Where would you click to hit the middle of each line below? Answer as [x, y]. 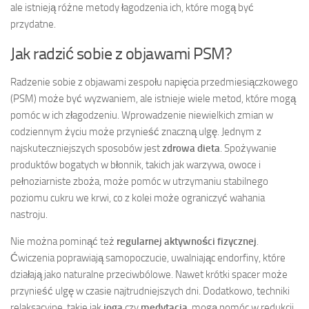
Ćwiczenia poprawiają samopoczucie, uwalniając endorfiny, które [148, 258]
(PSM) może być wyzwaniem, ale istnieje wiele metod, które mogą [153, 98]
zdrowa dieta [191, 148]
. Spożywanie [248, 148]
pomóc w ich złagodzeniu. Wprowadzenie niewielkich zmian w [142, 115]
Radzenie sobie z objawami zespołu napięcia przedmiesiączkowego [154, 82]
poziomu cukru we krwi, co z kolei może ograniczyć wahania [138, 198]
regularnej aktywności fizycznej [187, 241]
